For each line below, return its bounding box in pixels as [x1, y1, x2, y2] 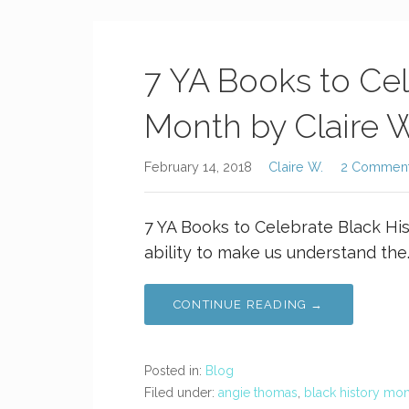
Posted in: [144, 363, 205, 378]
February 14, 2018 [144, 159, 252, 174]
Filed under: [144, 385, 218, 400]
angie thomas [218, 385, 298, 400]
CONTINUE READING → [173, 298, 324, 311]
